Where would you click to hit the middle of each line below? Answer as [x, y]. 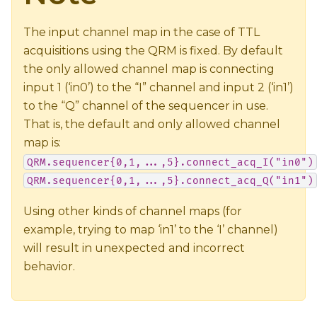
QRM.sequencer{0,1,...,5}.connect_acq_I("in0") [170, 162]
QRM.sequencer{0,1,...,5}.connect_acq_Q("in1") [170, 180]
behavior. [49, 266]
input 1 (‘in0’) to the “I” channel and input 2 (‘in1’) [158, 88]
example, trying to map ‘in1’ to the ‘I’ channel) [151, 229]
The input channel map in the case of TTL [142, 33]
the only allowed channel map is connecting [149, 69]
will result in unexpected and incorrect [134, 248]
